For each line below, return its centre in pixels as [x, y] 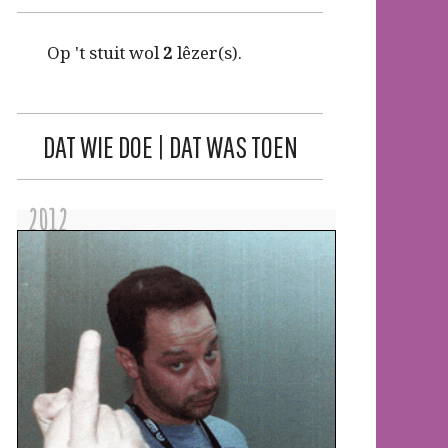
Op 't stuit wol [105, 52]
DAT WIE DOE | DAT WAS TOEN [170, 146]
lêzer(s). [207, 52]
